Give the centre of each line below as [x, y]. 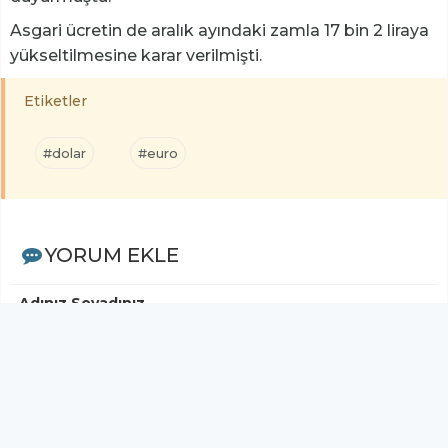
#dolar [64, 153]
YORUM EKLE [111, 255]
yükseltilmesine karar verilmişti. [136, 56]
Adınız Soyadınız [82, 303]
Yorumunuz [63, 376]
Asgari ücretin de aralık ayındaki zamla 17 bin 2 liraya [219, 31]
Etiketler [55, 101]
